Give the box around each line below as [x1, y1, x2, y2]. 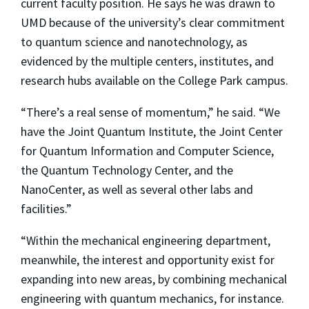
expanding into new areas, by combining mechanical [21, 271, 287, 288]
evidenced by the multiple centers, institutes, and [21, 53, 274, 70]
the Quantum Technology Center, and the [21, 162, 233, 179]
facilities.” [21, 201, 72, 217]
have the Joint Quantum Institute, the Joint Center [21, 123, 283, 140]
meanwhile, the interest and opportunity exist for [21, 252, 275, 268]
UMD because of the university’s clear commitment [21, 14, 285, 31]
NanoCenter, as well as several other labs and [21, 181, 253, 198]
